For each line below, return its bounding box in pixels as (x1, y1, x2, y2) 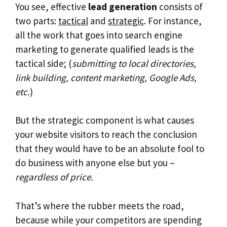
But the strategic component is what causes (15, 114, 194, 127)
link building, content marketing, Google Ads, (15, 71, 197, 84)
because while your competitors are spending (15, 213, 202, 226)
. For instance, (144, 14, 202, 27)
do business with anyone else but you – (15, 157, 175, 169)
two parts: (15, 14, 58, 27)
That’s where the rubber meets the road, (15, 199, 184, 212)
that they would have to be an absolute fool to (15, 142, 204, 155)
